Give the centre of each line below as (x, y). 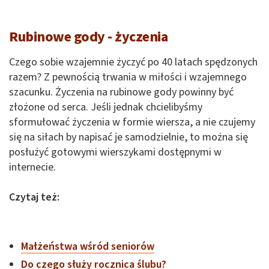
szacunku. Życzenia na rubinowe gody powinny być (121, 92)
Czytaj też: (34, 197)
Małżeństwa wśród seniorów (88, 246)
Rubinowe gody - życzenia (89, 37)
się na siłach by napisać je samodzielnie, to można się (128, 137)
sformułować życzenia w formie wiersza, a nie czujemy (132, 122)
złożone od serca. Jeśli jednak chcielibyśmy (106, 107)
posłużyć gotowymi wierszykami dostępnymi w (115, 152)
